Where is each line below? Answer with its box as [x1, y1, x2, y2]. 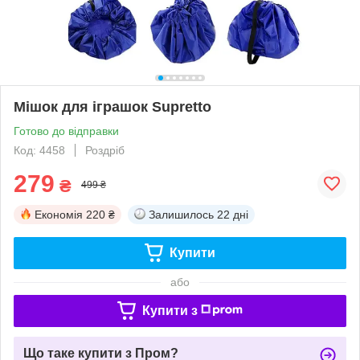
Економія [35, 207, 83, 221]
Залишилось [149, 207, 214, 221]
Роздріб [85, 143, 125, 157]
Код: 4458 [14, 143, 65, 157]
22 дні [217, 207, 248, 221]
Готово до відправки [14, 124, 119, 137]
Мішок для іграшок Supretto [14, 98, 211, 115]
